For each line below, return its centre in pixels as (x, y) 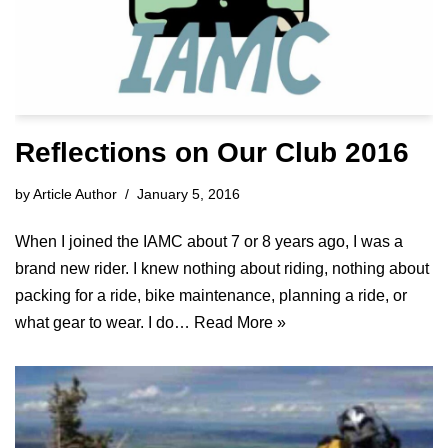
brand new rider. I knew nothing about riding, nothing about (222, 269)
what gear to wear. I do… (104, 323)
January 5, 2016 (188, 194)
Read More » (240, 323)
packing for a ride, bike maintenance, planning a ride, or (211, 296)
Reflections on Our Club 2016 (212, 153)
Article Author (75, 194)
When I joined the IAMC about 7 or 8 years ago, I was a (209, 242)
